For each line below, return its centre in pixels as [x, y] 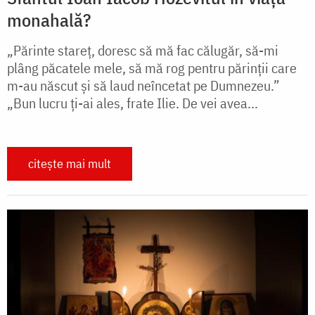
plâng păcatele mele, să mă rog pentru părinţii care [152, 67]
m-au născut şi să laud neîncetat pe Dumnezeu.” [143, 85]
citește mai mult [70, 163]
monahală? [49, 19]
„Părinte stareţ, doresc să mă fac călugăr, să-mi [143, 50]
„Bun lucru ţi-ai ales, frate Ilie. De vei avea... [133, 103]
